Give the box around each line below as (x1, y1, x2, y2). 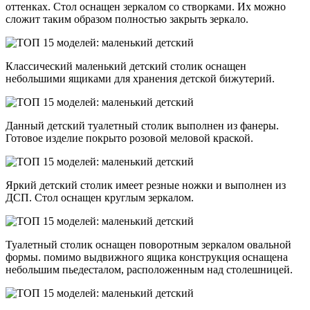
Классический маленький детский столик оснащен (6, 60, 246, 73)
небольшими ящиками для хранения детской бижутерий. (6, 73, 275, 85)
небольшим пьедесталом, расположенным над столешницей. (6, 264, 293, 276)
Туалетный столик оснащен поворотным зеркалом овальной (6, 239, 291, 251)
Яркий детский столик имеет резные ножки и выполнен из (6, 179, 286, 192)
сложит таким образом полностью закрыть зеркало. (6, 13, 248, 26)
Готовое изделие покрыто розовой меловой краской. (6, 132, 253, 145)
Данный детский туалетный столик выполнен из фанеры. (6, 120, 279, 132)
